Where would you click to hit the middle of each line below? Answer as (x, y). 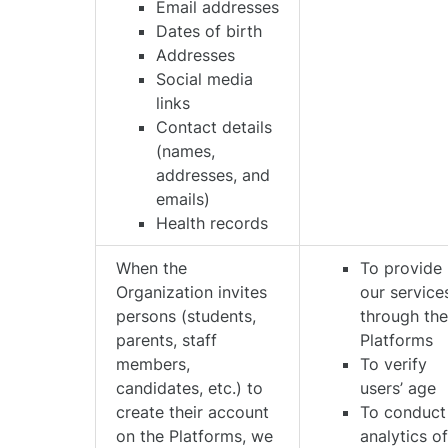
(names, (186, 151)
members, (153, 364)
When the (152, 268)
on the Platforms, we (195, 436)
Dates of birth (209, 31)
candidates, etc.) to (190, 388)
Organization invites (192, 292)
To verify (394, 364)
